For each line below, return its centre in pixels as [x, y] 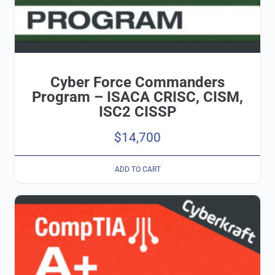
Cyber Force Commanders [137, 83]
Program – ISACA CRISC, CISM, [137, 97]
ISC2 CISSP [137, 112]
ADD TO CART [137, 169]
